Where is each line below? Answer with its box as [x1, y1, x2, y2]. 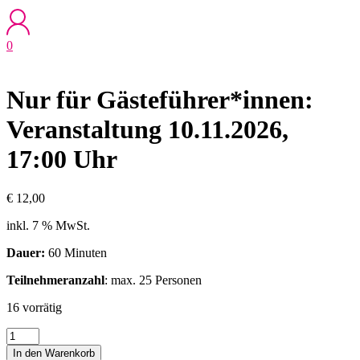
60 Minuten [45, 246, 107, 260]
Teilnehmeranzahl [6, 273, 104, 288]
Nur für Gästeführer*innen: [6, 84, 313, 114]
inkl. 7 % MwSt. [6, 219, 90, 233]
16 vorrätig [6, 301, 62, 315]
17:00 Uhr [6, 144, 117, 174]
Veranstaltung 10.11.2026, [6, 114, 288, 144]
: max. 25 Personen [104, 273, 202, 288]
